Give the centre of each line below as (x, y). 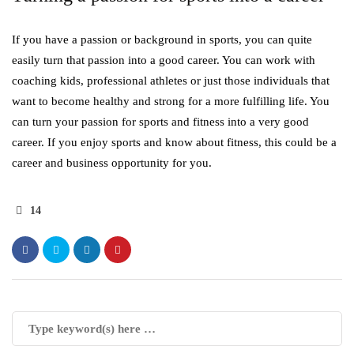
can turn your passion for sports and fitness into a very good (160, 122)
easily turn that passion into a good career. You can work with (164, 60)
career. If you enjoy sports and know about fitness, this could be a (174, 142)
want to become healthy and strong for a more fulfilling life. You (171, 101)
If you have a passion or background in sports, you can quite (162, 40)
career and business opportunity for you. (112, 163)
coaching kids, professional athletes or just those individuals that (171, 81)
